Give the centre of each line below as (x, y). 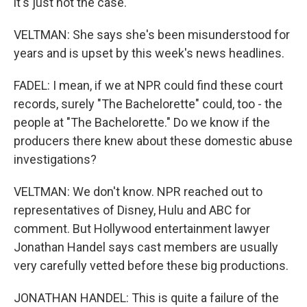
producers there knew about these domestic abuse (153, 141)
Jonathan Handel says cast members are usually (146, 247)
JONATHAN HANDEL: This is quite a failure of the (146, 298)
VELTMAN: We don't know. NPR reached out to (138, 192)
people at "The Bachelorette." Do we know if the (142, 122)
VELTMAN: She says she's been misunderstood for (152, 35)
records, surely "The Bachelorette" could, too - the (148, 104)
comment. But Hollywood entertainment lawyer (142, 229)
